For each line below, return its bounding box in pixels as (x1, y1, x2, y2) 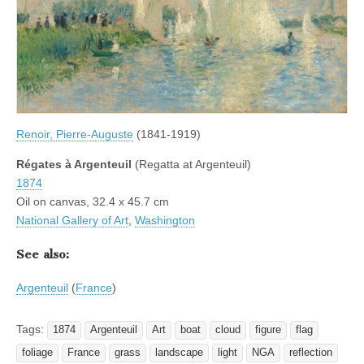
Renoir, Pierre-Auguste (16, 128, 133, 141)
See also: (16, 246, 69, 262)
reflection (289, 347, 332, 359)
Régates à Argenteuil (16, 158, 132, 171)
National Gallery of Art (16, 214, 128, 227)
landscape (155, 347, 203, 359)
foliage (22, 347, 53, 359)
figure (255, 324, 281, 336)
